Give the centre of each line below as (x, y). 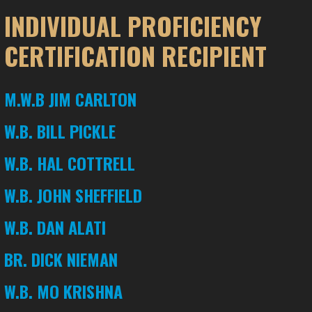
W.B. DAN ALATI (55, 227)
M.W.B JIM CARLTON (71, 99)
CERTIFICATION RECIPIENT (136, 56)
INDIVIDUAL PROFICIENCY (133, 26)
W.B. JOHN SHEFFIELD (73, 195)
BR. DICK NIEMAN (61, 259)
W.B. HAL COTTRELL (70, 163)
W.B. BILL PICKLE (60, 131)
